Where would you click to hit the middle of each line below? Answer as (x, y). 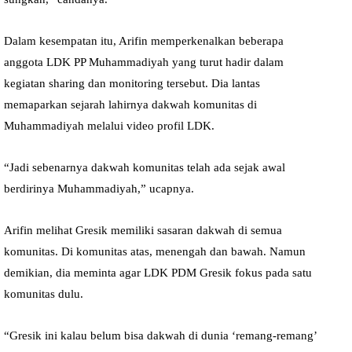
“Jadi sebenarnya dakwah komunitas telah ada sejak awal (145, 167)
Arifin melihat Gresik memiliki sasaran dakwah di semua (143, 230)
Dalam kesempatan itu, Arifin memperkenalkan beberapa (144, 40)
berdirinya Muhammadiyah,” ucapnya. (99, 188)
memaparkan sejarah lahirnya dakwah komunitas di (130, 104)
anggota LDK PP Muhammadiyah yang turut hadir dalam (144, 62)
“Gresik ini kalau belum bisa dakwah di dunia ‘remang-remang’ (160, 335)
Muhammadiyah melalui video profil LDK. (109, 125)
